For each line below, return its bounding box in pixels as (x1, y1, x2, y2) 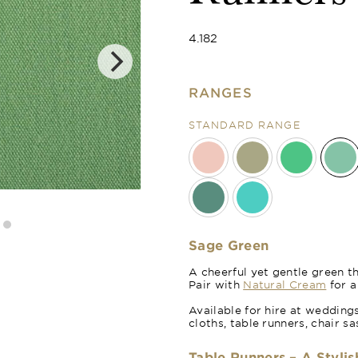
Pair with (189, 278, 244, 291)
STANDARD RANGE (189, 118, 300, 131)
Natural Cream (243, 278, 327, 291)
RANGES (189, 84, 253, 100)
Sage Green (189, 237, 269, 253)
